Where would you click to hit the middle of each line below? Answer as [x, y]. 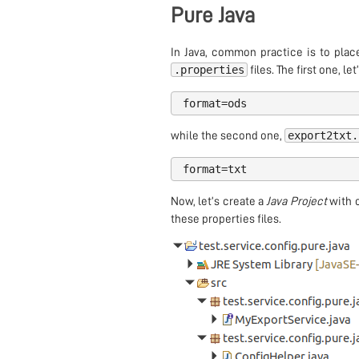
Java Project [296, 202]
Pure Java [212, 15]
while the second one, [227, 136]
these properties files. [226, 220]
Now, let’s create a [218, 202]
